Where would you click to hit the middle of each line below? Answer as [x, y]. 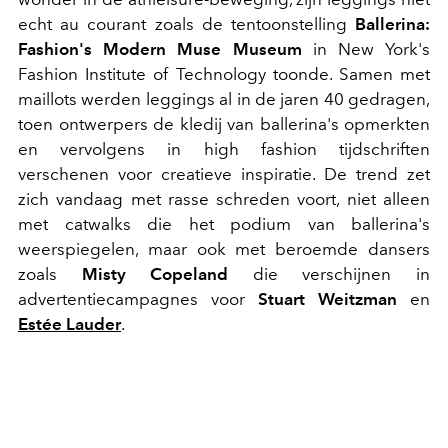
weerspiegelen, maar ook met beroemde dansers [224, 248]
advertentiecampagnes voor [138, 298]
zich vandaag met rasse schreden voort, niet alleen [224, 198]
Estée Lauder [69, 323]
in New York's [365, 48]
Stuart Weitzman [327, 298]
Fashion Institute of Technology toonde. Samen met [224, 73]
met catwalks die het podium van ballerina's [224, 223]
